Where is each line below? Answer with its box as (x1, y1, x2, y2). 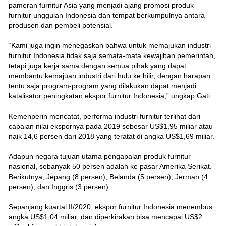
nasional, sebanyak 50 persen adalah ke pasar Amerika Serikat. (8, 162, 212, 171)
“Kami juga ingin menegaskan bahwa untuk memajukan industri (8, 41, 211, 49)
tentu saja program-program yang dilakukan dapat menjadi (8, 81, 196, 90)
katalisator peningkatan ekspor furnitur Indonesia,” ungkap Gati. (8, 91, 212, 100)
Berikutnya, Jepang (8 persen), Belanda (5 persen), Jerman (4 (8, 172, 208, 181)
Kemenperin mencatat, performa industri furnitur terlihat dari (8, 111, 200, 120)
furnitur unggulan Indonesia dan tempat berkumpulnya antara (8, 11, 205, 19)
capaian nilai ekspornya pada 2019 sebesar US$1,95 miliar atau (8, 122, 213, 130)
